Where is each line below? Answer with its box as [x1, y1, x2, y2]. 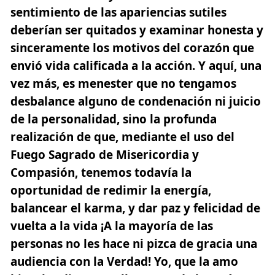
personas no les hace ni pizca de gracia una [10, 235, 257, 252]
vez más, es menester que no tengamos [10, 75, 236, 91]
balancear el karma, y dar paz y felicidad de [10, 199, 260, 216]
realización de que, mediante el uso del [10, 128, 234, 145]
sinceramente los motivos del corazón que [10, 39, 254, 56]
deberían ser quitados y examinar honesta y [10, 21, 263, 38]
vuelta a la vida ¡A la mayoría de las [10, 217, 213, 234]
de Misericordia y [96, 146, 199, 163]
